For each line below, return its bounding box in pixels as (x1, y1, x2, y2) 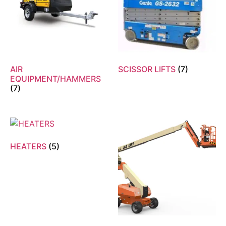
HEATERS (10, 141, 48, 152)
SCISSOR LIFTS (118, 64, 178, 75)
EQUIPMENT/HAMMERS (10, 74, 101, 84)
